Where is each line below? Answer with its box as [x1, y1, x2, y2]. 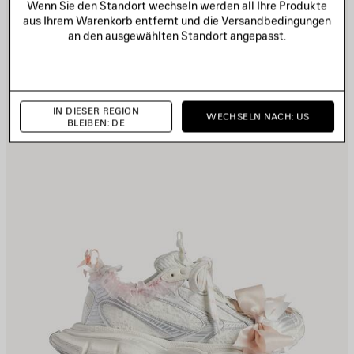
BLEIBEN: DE [67, 116, 125, 128]
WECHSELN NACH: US [206, 110, 310, 122]
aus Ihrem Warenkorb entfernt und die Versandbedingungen [22, 13, 331, 27]
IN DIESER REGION [53, 104, 139, 116]
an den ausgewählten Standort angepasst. [67, 28, 286, 42]
